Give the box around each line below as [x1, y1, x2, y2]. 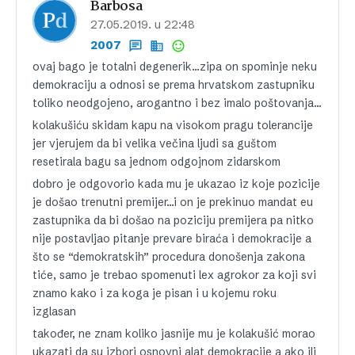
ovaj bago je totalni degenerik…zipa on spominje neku [32, 59, 317, 74]
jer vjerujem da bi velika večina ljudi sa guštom [32, 136, 277, 151]
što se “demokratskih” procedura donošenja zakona [32, 249, 305, 264]
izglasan [32, 303, 76, 319]
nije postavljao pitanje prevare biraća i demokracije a [32, 231, 311, 246]
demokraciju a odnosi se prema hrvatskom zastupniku [32, 77, 315, 92]
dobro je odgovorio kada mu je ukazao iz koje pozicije [32, 176, 320, 191]
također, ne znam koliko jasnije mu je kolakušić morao [32, 326, 315, 341]
